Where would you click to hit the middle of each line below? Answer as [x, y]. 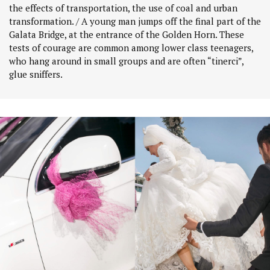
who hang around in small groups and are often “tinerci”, [126, 61]
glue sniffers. [36, 74]
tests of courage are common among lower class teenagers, [131, 47]
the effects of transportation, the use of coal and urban [123, 8]
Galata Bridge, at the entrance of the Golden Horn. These [127, 34]
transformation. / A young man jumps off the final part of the [135, 21]
